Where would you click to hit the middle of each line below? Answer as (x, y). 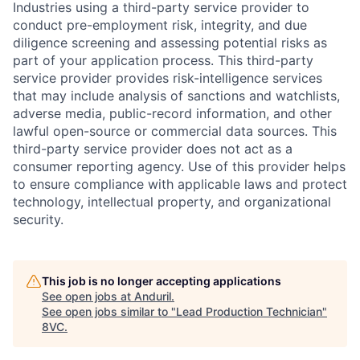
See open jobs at (88, 297)
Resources (228, 292)
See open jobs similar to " (109, 312)
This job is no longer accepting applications (162, 281)
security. (38, 220)
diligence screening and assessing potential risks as (170, 43)
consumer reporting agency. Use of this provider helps (179, 167)
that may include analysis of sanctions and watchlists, (176, 96)
